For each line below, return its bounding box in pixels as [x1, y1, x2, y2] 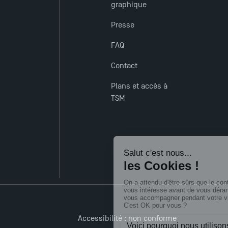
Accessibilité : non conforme [78, 214, 177, 223]
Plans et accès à [110, 81, 167, 91]
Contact [110, 61, 137, 70]
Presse [110, 20, 134, 30]
